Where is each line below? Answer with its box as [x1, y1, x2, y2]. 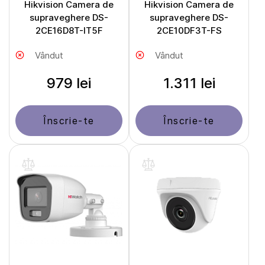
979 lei [47, 75, 91, 92]
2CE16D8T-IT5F [35, 25, 103, 37]
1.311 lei [163, 75, 215, 92]
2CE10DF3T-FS [156, 25, 222, 37]
